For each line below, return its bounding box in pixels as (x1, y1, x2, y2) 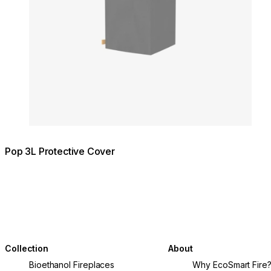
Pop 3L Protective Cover (5, 145, 115, 158)
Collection (5, 243, 49, 253)
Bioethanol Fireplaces (29, 259, 115, 270)
